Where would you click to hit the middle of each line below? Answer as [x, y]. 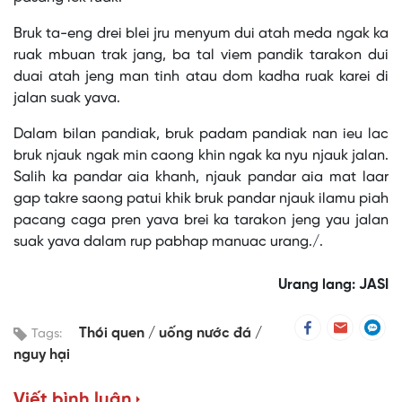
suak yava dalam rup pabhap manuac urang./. [168, 242]
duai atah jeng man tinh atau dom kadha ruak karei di [201, 77]
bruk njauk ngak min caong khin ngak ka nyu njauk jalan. [201, 156]
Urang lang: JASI [333, 285]
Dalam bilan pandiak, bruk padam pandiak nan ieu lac [201, 135]
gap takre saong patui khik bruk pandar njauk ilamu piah [201, 199]
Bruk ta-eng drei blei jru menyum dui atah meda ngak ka [201, 34]
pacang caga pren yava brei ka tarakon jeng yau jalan [201, 221]
